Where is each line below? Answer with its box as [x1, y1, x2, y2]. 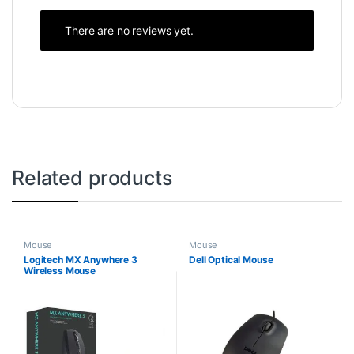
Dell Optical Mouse [188, 253, 273, 265]
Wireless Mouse [23, 264, 96, 277]
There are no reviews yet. [65, 24, 194, 38]
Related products [12, 165, 172, 190]
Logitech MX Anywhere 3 [23, 253, 137, 265]
